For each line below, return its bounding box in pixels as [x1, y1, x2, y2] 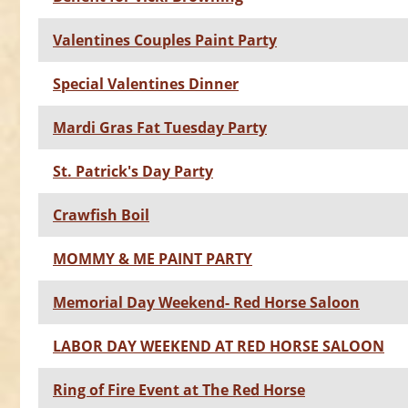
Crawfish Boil [53, 205, 149, 226]
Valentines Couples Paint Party [53, 30, 277, 51]
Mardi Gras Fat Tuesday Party [53, 117, 267, 138]
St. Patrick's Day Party [53, 161, 213, 182]
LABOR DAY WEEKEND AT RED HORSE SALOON [53, 336, 384, 357]
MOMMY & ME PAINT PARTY [53, 249, 252, 270]
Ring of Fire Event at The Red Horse [53, 380, 305, 401]
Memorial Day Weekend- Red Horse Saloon [53, 292, 360, 313]
